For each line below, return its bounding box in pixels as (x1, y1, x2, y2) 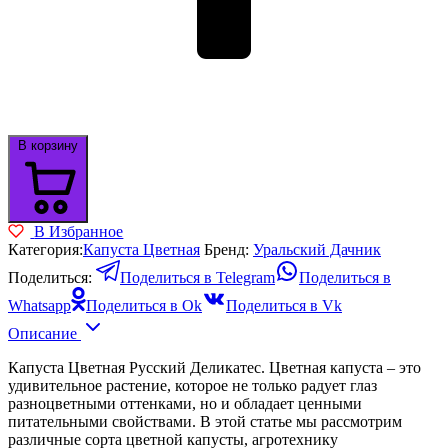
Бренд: (204, 240, 253, 258)
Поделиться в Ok (86, 296, 202, 314)
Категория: (8, 240, 83, 258)
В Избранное (34, 222, 124, 240)
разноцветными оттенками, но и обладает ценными (8, 394, 362, 412)
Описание (8, 324, 81, 342)
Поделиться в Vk (226, 296, 342, 314)
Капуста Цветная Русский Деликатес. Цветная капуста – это (8, 358, 421, 376)
